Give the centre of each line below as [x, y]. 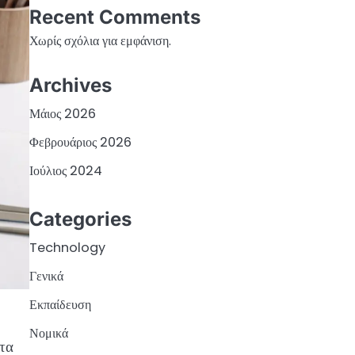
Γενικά [46, 277]
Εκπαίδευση [60, 305]
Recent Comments [115, 17]
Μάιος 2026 [62, 113]
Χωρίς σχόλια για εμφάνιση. [100, 41]
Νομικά [48, 334]
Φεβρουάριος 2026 [80, 142]
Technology [67, 248]
